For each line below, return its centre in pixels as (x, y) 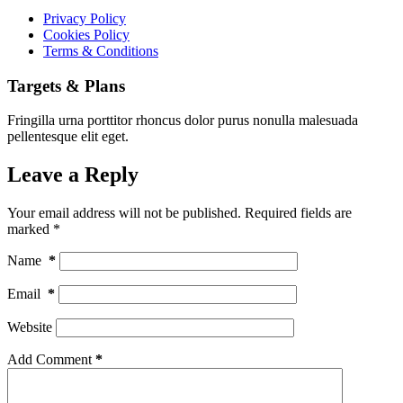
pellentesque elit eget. (68, 137)
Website (30, 327)
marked (30, 229)
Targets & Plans (66, 85)
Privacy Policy (85, 18)
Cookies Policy (86, 34)
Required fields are (298, 213)
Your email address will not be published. (124, 213)
